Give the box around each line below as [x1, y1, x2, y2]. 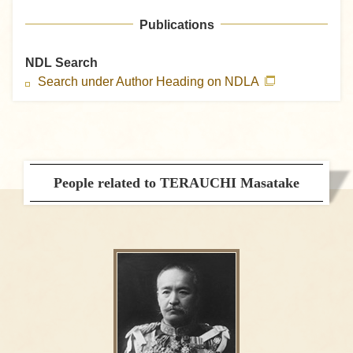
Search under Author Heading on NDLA [38, 75, 262, 89]
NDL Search [25, 56, 98, 70]
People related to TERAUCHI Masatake [54, 175, 299, 191]
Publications [139, 18, 214, 32]
